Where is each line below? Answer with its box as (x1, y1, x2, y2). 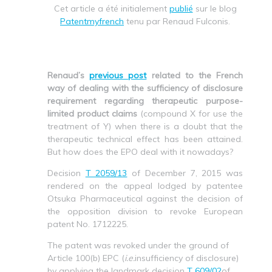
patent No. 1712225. (47, 218, 128, 229)
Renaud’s (47, 69, 90, 81)
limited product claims (47, 107, 137, 119)
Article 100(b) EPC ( (47, 252, 124, 263)
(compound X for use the (137, 107, 243, 119)
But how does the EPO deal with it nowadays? (47, 146, 233, 157)
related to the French (146, 69, 243, 81)
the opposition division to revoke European (47, 205, 243, 217)
